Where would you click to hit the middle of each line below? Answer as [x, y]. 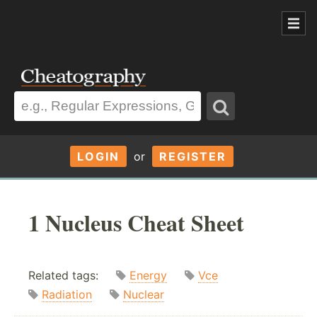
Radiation [67, 295]
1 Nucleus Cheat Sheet [136, 222]
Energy [148, 276]
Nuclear [144, 295]
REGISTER [192, 156]
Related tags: [72, 276]
